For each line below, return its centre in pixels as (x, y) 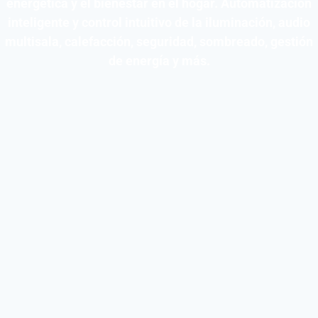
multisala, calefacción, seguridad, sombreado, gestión (159, 42)
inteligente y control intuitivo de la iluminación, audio (159, 22)
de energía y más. (159, 61)
